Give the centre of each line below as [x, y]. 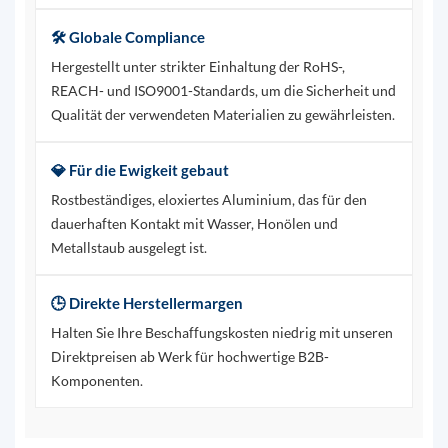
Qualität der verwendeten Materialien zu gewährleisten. [222, 115]
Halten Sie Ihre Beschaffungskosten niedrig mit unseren [221, 333]
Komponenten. [96, 381]
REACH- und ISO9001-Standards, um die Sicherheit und [223, 91]
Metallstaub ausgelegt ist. [128, 248]
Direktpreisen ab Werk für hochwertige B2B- [189, 357]
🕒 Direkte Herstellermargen [146, 303]
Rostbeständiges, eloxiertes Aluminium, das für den [208, 200]
